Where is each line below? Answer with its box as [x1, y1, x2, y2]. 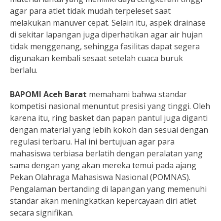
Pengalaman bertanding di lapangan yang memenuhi [10, 184, 207, 194]
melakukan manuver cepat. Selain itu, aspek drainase [10, 17, 206, 28]
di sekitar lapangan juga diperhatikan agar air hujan [10, 29, 203, 40]
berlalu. [10, 65, 37, 75]
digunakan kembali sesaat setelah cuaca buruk [10, 53, 183, 64]
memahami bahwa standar [87, 89, 187, 100]
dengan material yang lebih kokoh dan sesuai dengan [10, 124, 208, 135]
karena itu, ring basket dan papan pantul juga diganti [10, 112, 208, 123]
